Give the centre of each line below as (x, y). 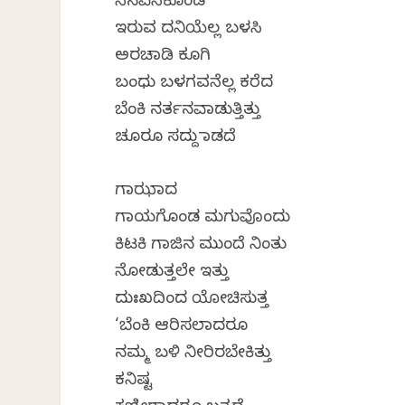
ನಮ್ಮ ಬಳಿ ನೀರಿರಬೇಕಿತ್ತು (193, 355)
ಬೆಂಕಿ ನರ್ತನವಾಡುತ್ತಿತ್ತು (188, 112)
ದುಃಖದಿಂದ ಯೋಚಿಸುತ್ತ (192, 301)
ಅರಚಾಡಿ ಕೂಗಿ (163, 58)
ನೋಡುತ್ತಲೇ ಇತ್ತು (172, 274)
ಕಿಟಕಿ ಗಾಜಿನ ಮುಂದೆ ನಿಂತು (201, 247)
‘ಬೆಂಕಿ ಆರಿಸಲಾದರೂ (182, 328)
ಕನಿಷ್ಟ (134, 382)
